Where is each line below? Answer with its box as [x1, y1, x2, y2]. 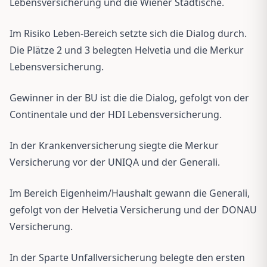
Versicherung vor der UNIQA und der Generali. [10, 155, 220, 169]
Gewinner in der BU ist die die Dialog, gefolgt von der [10, 91, 249, 104]
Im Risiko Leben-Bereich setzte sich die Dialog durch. [10, 26, 247, 40]
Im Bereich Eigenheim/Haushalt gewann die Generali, [10, 186, 250, 200]
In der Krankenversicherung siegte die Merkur [10, 138, 219, 152]
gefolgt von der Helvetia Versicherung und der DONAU [10, 203, 257, 216]
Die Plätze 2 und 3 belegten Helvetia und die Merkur [10, 43, 244, 57]
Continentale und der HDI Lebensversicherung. [10, 107, 222, 121]
